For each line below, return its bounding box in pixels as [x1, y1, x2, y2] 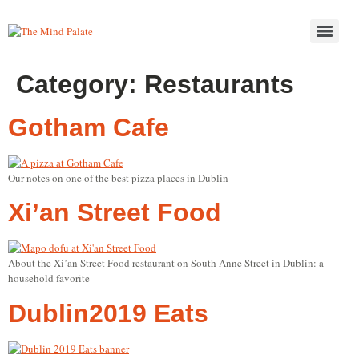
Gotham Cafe [8, 113, 169, 142]
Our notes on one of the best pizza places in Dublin [8, 171, 228, 185]
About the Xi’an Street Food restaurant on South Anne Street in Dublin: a [8, 256, 324, 271]
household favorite [8, 271, 90, 286]
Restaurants [144, 70, 294, 99]
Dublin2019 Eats [8, 298, 208, 328]
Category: [16, 70, 144, 99]
